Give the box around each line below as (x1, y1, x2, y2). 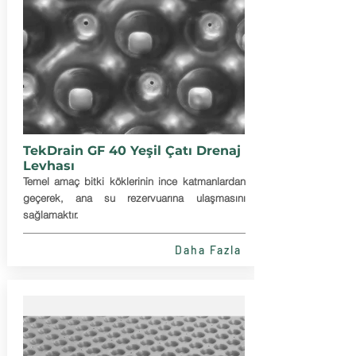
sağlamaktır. (22, 208, 79, 221)
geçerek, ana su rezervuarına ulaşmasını (22, 192, 246, 204)
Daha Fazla (174, 242, 242, 257)
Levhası (22, 158, 75, 173)
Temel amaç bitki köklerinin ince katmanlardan (22, 175, 246, 188)
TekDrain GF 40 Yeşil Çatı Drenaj (22, 143, 241, 158)
